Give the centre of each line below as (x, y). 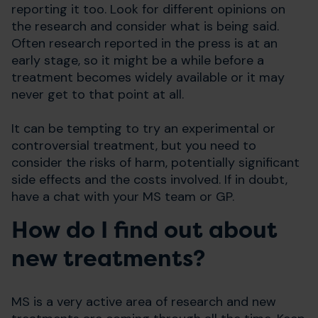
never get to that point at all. (98, 95)
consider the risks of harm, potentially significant (155, 163)
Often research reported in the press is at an (144, 44)
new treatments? (108, 259)
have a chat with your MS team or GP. (123, 197)
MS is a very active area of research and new (144, 302)
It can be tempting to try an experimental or (143, 129)
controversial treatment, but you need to (134, 146)
